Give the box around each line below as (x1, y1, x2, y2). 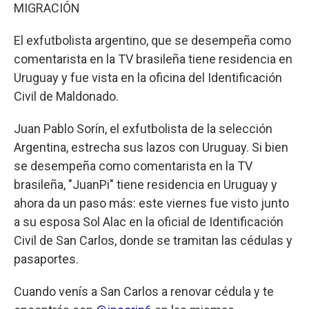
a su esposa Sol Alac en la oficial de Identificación (14, 214, 283, 229)
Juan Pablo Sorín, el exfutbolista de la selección (14, 121, 272, 136)
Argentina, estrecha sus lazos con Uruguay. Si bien (14, 139, 288, 154)
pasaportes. (14, 251, 81, 266)
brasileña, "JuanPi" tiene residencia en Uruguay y (14, 177, 277, 192)
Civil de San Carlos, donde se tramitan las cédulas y (14, 232, 292, 248)
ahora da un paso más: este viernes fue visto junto (14, 195, 289, 210)
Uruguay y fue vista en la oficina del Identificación (14, 70, 282, 85)
